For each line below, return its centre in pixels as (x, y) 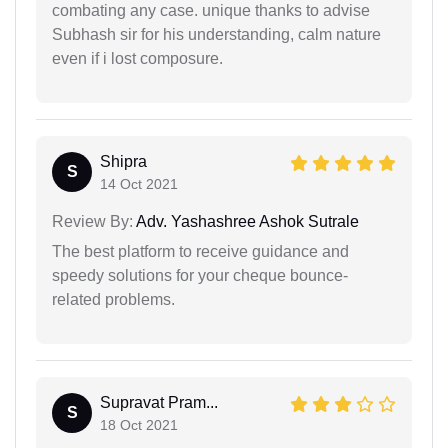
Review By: (92, 221)
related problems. (113, 299)
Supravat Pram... (159, 402)
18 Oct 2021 (139, 424)
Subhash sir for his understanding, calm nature (216, 34)
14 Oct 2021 (139, 183)
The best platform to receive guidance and (200, 251)
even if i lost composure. (137, 58)
